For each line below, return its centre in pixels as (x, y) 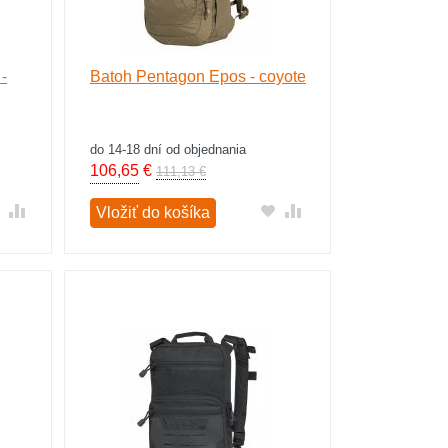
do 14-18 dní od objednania (167, 149)
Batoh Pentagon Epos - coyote (197, 76)
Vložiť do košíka (152, 212)
